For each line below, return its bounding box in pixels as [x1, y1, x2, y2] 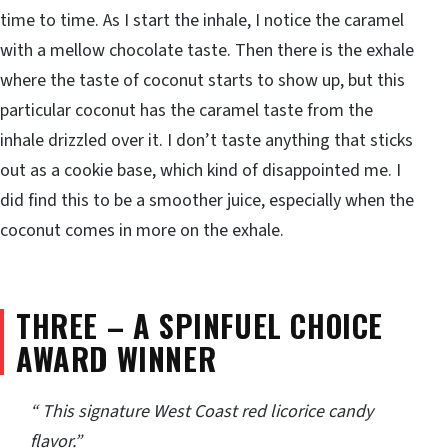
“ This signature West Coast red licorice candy [30, 399, 373, 425]
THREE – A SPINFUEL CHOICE [16, 302, 384, 348]
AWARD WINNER [16, 335, 217, 381]
